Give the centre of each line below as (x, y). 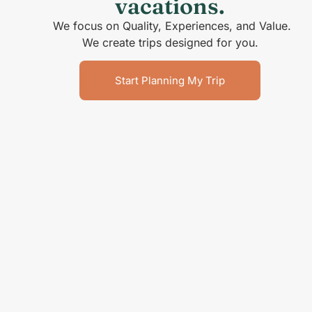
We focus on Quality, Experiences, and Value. (170, 25)
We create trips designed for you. (170, 42)
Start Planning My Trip (170, 80)
